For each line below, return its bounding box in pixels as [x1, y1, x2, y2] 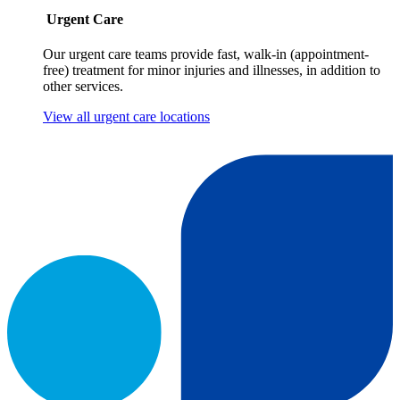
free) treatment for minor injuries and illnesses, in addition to [43, 62, 380, 79]
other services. [43, 79, 123, 95]
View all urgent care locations [43, 109, 210, 125]
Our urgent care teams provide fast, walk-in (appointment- [43, 46, 369, 62]
